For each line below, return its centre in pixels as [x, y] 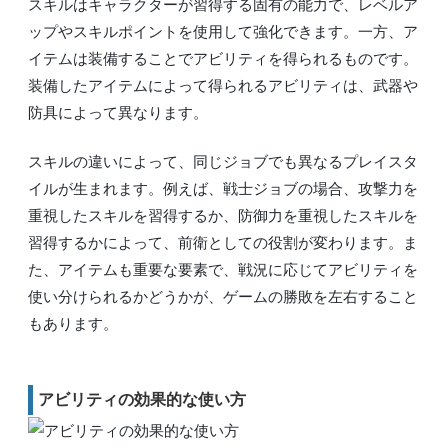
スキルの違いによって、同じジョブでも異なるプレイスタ [223, 162]
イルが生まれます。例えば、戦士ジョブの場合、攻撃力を [223, 189]
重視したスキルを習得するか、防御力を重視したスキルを [223, 216]
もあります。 [73, 324]
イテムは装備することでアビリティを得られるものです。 [223, 58]
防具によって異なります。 [118, 112]
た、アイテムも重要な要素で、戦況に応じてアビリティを [223, 270]
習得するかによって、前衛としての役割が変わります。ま [223, 243]
